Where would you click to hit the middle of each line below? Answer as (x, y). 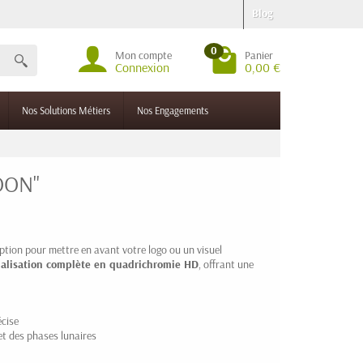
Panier (259, 55)
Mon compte (143, 55)
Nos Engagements (173, 110)
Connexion (142, 67)
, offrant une (226, 264)
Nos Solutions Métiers (66, 110)
